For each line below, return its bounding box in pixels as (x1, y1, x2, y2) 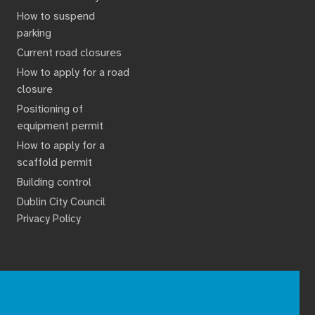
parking (16, 25, 51, 40)
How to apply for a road (16, 65, 129, 79)
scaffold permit (16, 155, 92, 169)
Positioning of (16, 101, 83, 116)
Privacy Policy (16, 211, 81, 226)
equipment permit (16, 118, 103, 133)
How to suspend (16, 8, 95, 23)
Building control (16, 174, 91, 189)
